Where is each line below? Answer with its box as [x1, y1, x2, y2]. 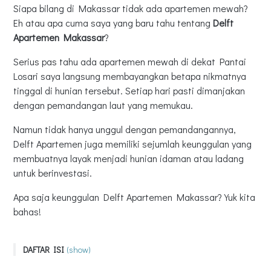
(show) [67, 244, 91, 255]
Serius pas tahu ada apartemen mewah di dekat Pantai [13, 55, 246, 68]
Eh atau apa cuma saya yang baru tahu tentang [13, 16, 213, 29]
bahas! [13, 205, 41, 218]
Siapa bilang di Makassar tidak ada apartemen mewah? [13, 2, 248, 15]
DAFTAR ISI [23, 244, 64, 255]
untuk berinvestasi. [13, 166, 92, 179]
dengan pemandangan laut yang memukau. [13, 99, 193, 111]
